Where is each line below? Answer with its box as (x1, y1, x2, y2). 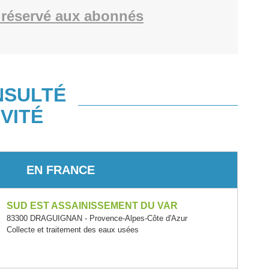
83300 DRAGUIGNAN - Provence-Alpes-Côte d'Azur (7, 214, 188, 223)
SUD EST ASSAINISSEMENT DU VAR (7, 201, 178, 211)
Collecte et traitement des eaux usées (7, 225, 139, 234)
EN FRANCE (26, 163, 95, 177)
